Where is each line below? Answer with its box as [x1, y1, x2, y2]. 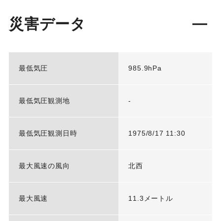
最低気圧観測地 [18, 97, 70, 105]
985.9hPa [128, 64, 162, 73]
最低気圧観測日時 [18, 129, 77, 138]
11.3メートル [128, 194, 173, 203]
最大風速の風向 [18, 162, 70, 170]
